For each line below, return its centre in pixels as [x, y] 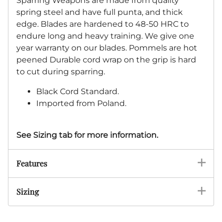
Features [32, 164]
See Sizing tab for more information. [87, 135]
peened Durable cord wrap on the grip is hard [106, 60]
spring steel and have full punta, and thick [100, 12]
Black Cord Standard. [78, 92]
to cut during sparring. [61, 72]
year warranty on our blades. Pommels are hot [107, 48]
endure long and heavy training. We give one [105, 36]
